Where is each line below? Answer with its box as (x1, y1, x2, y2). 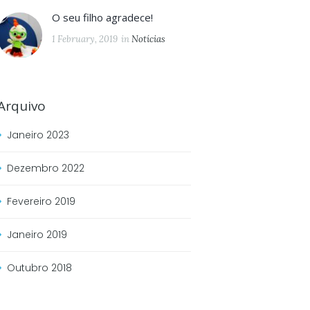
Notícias (131, 33, 166, 46)
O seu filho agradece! (52, 10, 154, 25)
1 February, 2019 (52, 33, 118, 46)
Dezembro (7, 161, 62, 175)
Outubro (7, 260, 51, 275)
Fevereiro (7, 194, 55, 208)
